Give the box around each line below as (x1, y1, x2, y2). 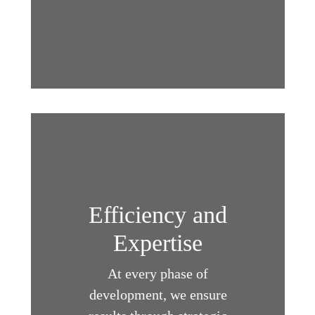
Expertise (112, 230, 202, 257)
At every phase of (107, 266, 208, 282)
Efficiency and (88, 202, 227, 229)
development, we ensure (89, 287, 226, 303)
